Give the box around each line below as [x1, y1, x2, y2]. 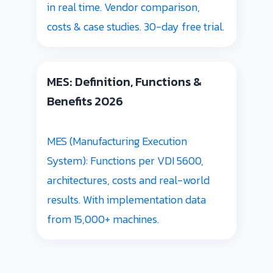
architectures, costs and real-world [47, 171, 210, 188]
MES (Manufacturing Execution [47, 132, 187, 149]
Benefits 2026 [47, 91, 123, 110]
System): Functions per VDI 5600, [47, 152, 204, 169]
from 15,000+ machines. [47, 210, 159, 227]
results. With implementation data [47, 191, 206, 208]
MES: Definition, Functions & [47, 72, 202, 91]
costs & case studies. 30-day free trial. [47, 18, 224, 35]
